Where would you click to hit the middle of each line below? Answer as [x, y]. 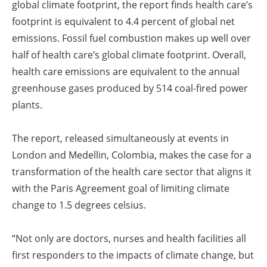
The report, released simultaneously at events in [120, 139]
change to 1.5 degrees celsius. [79, 205]
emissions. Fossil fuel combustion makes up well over [131, 38]
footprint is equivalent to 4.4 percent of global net [123, 22]
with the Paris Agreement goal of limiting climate [121, 189]
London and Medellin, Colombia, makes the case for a [132, 155]
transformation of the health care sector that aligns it [132, 172]
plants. [27, 105]
